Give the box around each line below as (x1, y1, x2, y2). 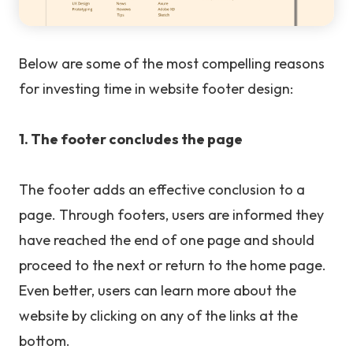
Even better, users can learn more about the (19, 281, 296, 300)
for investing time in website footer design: (19, 80, 293, 98)
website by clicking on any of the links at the (19, 307, 298, 325)
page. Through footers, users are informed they (19, 206, 324, 225)
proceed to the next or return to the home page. (19, 256, 326, 275)
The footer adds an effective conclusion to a (19, 180, 305, 199)
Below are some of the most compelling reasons (19, 54, 325, 73)
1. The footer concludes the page (19, 130, 243, 149)
